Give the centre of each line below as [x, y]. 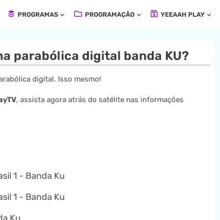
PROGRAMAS [37, 14]
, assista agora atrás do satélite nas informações [100, 100]
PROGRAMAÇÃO [109, 14]
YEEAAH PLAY [182, 14]
